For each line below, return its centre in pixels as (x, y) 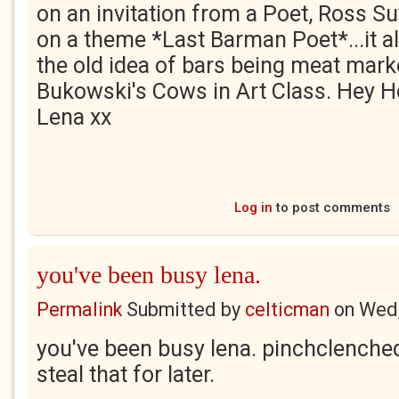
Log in (253, 208)
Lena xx (74, 117)
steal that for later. (126, 375)
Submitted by (183, 309)
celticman (287, 309)
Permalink (79, 309)
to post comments (331, 208)
